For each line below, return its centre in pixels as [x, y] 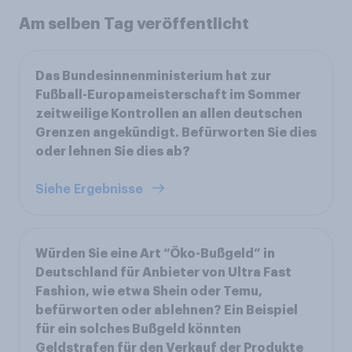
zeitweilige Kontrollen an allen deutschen [169, 114]
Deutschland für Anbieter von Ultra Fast [163, 272]
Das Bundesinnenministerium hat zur [153, 76]
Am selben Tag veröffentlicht [134, 23]
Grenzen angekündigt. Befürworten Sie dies [176, 132]
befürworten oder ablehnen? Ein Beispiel [167, 310]
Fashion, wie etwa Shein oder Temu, [149, 291]
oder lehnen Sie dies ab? [113, 151]
